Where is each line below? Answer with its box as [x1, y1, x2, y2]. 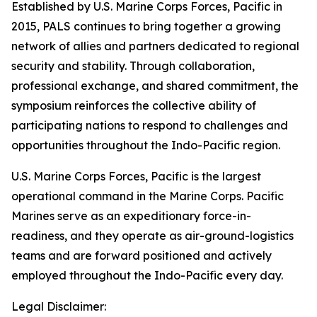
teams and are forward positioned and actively [11, 248, 272, 263]
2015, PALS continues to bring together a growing [11, 19, 281, 33]
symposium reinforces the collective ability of [11, 98, 256, 113]
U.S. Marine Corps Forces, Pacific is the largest [11, 169, 261, 183]
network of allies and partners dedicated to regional [11, 39, 299, 53]
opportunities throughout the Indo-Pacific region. [11, 138, 280, 152]
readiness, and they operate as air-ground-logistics [11, 229, 294, 243]
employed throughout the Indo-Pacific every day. [11, 268, 283, 282]
